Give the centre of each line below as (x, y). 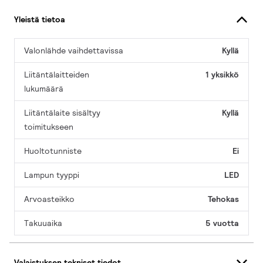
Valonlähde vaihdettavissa (74, 51)
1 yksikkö (222, 75)
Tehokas (223, 199)
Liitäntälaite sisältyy (62, 113)
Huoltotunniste (53, 151)
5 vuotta (222, 223)
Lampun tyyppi (52, 175)
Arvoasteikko (49, 199)
